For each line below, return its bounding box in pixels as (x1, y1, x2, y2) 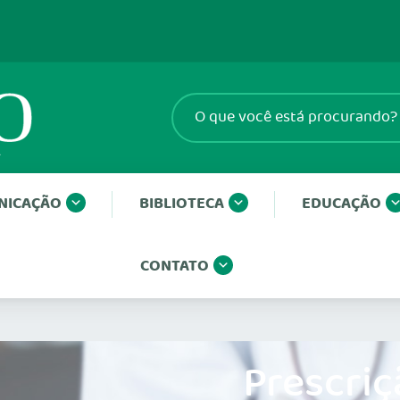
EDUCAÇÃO (302, 191, 381, 217)
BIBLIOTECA (139, 191, 224, 217)
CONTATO (140, 254, 209, 279)
